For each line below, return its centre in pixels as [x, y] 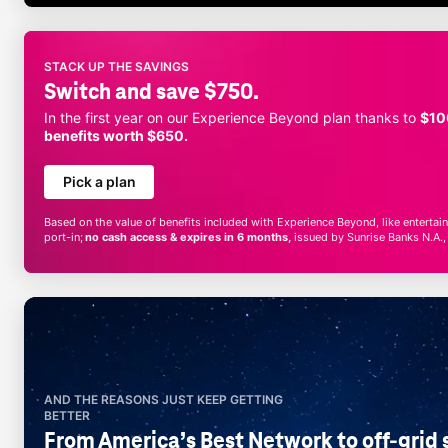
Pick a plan [99, 181]
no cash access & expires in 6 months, [188, 237]
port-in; [64, 237]
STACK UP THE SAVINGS [116, 66]
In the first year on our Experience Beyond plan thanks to [232, 117]
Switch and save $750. [151, 91]
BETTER [67, 415]
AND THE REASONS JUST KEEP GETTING [163, 399]
